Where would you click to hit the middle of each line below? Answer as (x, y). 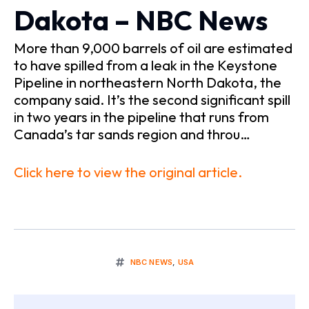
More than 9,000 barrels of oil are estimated (153, 48)
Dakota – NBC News (141, 20)
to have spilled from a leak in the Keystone (146, 66)
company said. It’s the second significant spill (152, 100)
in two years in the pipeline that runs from (141, 117)
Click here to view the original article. (128, 172)
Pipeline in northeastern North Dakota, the (148, 83)
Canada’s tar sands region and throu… (132, 134)
